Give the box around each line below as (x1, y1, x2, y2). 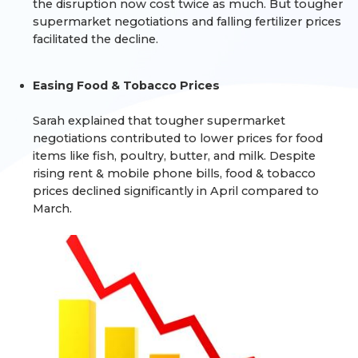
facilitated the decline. (33, 31, 159, 46)
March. (33, 201, 73, 216)
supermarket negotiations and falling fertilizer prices (33, 14, 342, 29)
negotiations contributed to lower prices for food (33, 130, 324, 145)
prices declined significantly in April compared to (33, 183, 320, 198)
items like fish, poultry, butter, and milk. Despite (33, 148, 316, 163)
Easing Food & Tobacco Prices (33, 78, 221, 93)
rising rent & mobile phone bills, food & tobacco (33, 165, 316, 181)
